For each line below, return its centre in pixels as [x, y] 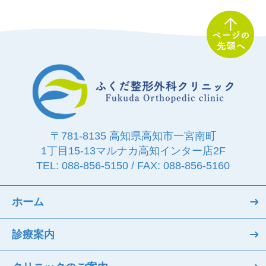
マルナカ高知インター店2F [160, 151]
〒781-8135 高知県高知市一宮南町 [133, 136]
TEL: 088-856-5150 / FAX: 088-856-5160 [133, 166]
